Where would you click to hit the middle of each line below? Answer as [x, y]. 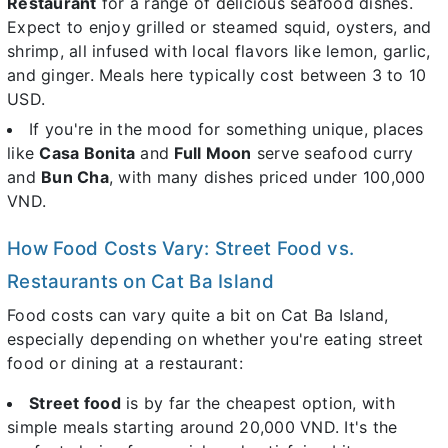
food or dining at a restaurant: [125, 363]
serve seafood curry [332, 153]
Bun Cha [75, 177]
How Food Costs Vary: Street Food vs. [181, 249]
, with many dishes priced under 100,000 [267, 177]
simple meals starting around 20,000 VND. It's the [202, 427]
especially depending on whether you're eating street [215, 339]
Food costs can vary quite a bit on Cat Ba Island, [198, 315]
